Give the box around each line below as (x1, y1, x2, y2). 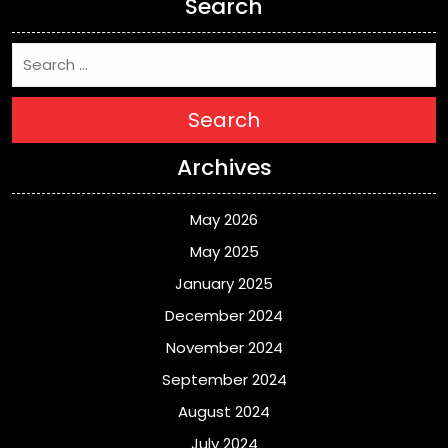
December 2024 (165, 305, 283, 326)
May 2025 (189, 241, 259, 262)
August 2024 (178, 401, 270, 422)
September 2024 (161, 369, 287, 390)
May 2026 (190, 209, 258, 230)
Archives (176, 152, 272, 183)
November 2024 (165, 337, 283, 358)
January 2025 (175, 273, 273, 294)
